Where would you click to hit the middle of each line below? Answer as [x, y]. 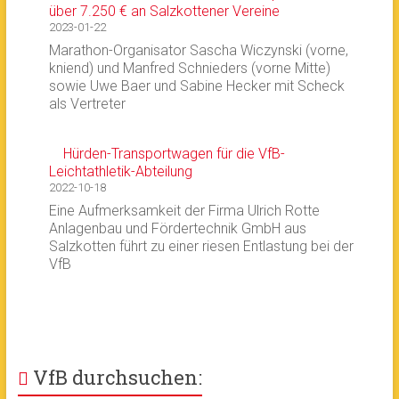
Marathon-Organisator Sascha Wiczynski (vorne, [198, 50]
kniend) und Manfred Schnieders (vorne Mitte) [189, 68]
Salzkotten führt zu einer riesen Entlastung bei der [201, 246]
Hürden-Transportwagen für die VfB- [174, 154]
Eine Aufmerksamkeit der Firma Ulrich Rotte [184, 211]
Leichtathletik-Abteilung [120, 171]
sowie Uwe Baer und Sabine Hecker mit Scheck [196, 86]
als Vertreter [87, 104]
